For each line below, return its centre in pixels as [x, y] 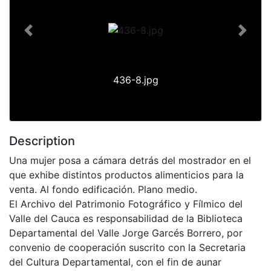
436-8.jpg [135, 80]
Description [42, 141]
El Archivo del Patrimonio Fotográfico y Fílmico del [126, 204]
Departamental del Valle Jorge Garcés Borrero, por [126, 233]
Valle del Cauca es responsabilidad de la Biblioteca [126, 218]
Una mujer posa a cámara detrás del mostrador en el [130, 160]
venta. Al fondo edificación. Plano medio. [103, 189]
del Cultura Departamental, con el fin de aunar [115, 262]
